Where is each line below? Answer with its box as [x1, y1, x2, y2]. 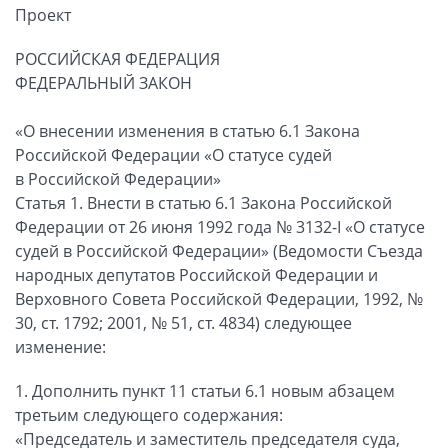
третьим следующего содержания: [15, 403, 283, 426]
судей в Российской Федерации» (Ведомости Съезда [15, 239, 423, 262]
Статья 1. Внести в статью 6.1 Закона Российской [15, 191, 392, 214]
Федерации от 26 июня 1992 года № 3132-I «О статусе [15, 215, 425, 238]
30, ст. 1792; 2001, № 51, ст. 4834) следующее [15, 311, 352, 334]
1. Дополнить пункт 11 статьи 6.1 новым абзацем [15, 379, 395, 402]
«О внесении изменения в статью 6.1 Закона [15, 119, 360, 142]
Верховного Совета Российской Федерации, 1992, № [15, 287, 423, 310]
